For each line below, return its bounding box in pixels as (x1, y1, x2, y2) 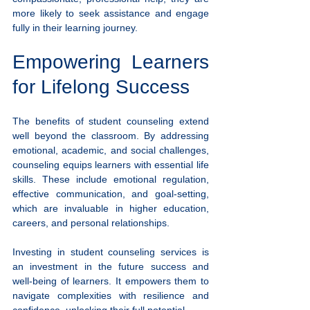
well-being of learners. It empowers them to (12, 275, 209, 286)
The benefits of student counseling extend (12, 115, 209, 127)
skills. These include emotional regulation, (12, 173, 209, 185)
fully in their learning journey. (12, 21, 138, 33)
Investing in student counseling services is (12, 246, 209, 257)
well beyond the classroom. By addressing (12, 129, 209, 141)
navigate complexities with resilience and (12, 289, 209, 301)
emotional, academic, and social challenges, (12, 144, 209, 156)
